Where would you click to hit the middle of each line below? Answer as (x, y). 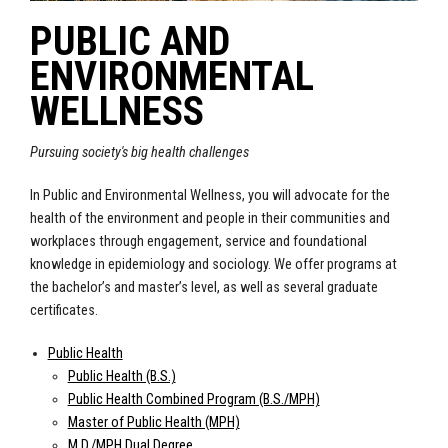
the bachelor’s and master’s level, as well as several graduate (204, 288)
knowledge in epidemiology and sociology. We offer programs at (213, 265)
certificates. (64, 311)
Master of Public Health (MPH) (153, 423)
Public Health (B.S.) (121, 377)
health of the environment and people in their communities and (210, 219)
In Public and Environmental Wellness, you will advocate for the (210, 196)
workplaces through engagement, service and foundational (198, 242)
